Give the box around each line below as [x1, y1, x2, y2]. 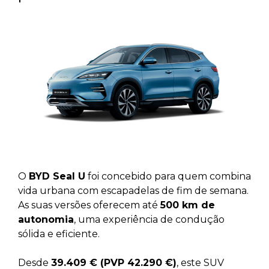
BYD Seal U [29, 171, 85, 183]
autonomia [18, 214, 74, 226]
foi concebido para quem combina [85, 171, 251, 183]
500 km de [160, 199, 215, 211]
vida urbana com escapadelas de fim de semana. [18, 185, 249, 197]
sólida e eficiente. [18, 228, 100, 240]
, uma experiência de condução [74, 214, 225, 226]
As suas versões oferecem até [18, 199, 160, 211]
